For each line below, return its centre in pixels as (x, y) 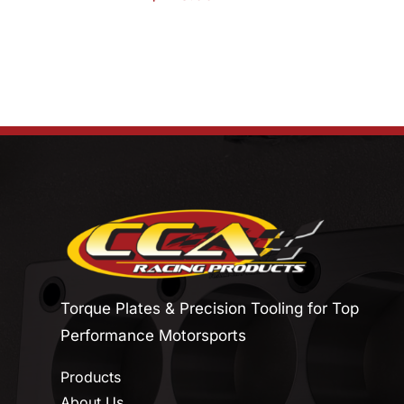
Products (91, 377)
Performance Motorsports (154, 336)
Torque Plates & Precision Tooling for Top (210, 309)
